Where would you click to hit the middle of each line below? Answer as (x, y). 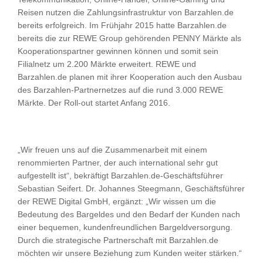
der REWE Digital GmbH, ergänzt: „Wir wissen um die (117, 201)
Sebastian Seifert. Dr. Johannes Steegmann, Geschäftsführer (131, 188)
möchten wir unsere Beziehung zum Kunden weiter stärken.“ (130, 253)
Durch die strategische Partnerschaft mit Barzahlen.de (118, 240)
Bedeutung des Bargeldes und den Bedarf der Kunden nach (129, 214)
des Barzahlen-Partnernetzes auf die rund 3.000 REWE (120, 90)
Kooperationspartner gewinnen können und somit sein (118, 51)
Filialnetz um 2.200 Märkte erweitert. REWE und (107, 64)
